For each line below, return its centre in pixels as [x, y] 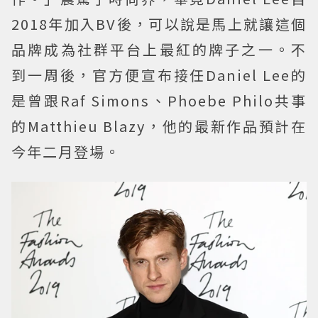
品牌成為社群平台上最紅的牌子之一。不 [159, 49]
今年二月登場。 [66, 151]
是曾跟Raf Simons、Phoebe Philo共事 [159, 100]
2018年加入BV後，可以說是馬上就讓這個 [159, 23]
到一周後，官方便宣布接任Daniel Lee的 [159, 75]
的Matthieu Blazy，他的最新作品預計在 [159, 126]
